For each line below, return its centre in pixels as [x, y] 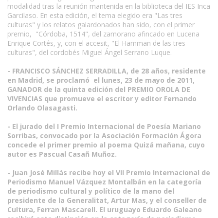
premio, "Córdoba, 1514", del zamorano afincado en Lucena [103, 34]
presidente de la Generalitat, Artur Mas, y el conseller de [107, 200]
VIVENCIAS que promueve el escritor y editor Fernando [102, 99]
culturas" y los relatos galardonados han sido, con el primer [101, 25]
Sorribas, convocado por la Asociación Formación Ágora [104, 136]
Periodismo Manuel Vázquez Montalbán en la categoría [104, 182]
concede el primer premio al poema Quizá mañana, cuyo [106, 145]
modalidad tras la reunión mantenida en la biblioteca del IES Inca [109, 6]
